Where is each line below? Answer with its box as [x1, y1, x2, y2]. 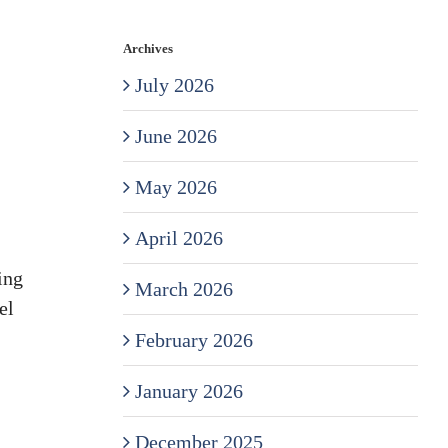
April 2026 [134, 226, 223, 249]
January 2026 [134, 379, 243, 402]
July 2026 [134, 73, 214, 96]
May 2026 [134, 175, 217, 198]
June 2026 [134, 124, 217, 147]
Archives [122, 40, 173, 56]
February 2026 [134, 328, 253, 351]
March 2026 [134, 277, 233, 300]
